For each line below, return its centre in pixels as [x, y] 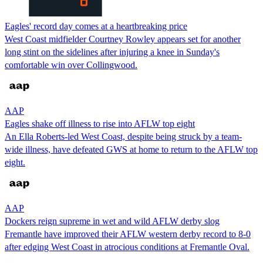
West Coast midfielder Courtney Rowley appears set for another [123, 39]
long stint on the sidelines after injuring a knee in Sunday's [112, 52]
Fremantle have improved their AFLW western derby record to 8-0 [128, 234]
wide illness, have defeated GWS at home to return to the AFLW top [131, 149]
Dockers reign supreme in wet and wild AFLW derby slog [112, 221]
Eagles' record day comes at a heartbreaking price [96, 26]
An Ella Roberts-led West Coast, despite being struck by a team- [123, 136]
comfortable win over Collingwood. [71, 65]
